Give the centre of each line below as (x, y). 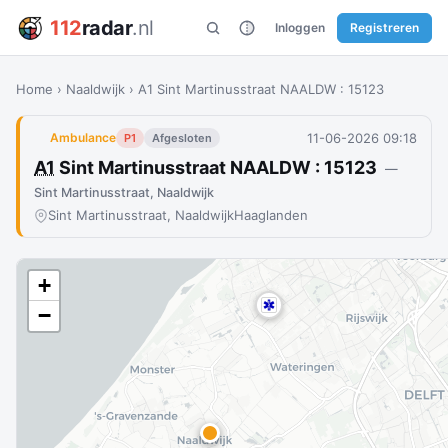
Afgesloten (182, 138)
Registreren (384, 27)
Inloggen (300, 27)
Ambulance (83, 137)
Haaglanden (271, 215)
